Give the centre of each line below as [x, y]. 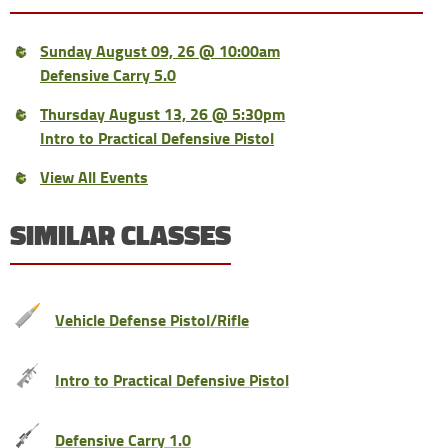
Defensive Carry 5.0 [107, 74]
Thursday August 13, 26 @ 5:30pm [162, 113]
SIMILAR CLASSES [120, 235]
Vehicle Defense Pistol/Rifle [151, 319]
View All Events [93, 176]
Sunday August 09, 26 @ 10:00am [159, 50]
